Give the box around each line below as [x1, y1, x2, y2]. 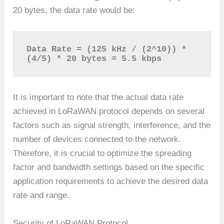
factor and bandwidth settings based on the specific [13, 162, 205, 172]
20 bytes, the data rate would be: [13, 5, 135, 15]
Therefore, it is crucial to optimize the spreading [13, 148, 192, 158]
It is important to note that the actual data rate [13, 92, 184, 102]
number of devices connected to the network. [13, 134, 181, 144]
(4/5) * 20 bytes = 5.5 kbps [26, 54, 162, 64]
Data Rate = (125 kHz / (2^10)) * [26, 44, 187, 54]
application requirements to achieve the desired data [13, 176, 208, 186]
